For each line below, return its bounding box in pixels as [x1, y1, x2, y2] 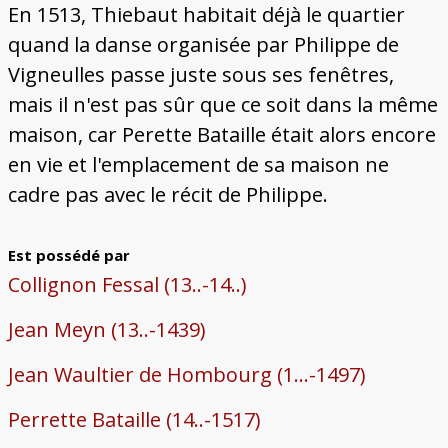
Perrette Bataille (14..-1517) [7, 406, 261, 434]
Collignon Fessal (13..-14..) [7, 271, 247, 299]
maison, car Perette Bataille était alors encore [7, 121, 436, 149]
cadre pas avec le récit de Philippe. [7, 181, 328, 209]
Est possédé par [7, 245, 130, 266]
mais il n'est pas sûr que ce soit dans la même [7, 91, 438, 119]
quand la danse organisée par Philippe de [7, 31, 399, 59]
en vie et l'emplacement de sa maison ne [7, 151, 389, 179]
